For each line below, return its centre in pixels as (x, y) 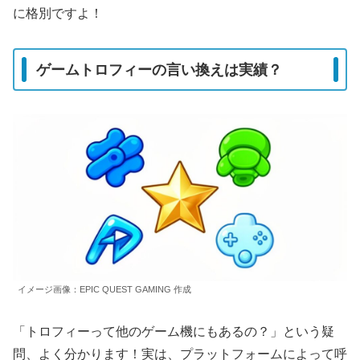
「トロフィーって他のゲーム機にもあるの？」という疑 (174, 332)
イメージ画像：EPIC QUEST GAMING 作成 (104, 290)
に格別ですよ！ (58, 14)
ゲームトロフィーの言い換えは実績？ (159, 70)
